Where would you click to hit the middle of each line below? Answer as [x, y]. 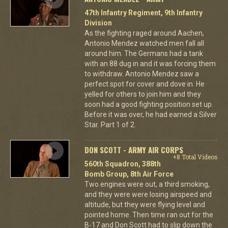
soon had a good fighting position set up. [149, 104]
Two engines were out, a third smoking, [147, 184]
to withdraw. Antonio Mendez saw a [141, 74]
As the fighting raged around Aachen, [144, 33]
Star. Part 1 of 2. [110, 125]
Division [98, 23]
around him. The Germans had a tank [144, 53]
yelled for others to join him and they [142, 94]
